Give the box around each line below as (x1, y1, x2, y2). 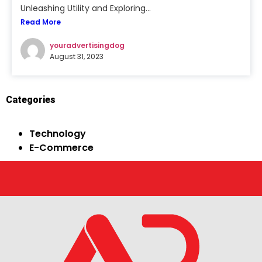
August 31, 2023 (50, 51, 104, 61)
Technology (29, 127, 86, 141)
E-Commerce (29, 141, 94, 155)
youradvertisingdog (50, 40, 125, 50)
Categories (6, 94, 56, 105)
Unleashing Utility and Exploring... (20, 2, 151, 14)
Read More (20, 17, 61, 27)
